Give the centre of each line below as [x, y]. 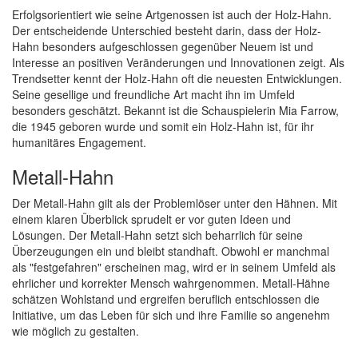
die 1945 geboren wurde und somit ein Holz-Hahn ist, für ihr [163, 126]
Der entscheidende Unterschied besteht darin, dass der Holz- [167, 30]
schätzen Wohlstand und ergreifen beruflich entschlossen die [166, 299]
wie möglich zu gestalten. [76, 331]
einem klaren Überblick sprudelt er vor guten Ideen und [151, 219]
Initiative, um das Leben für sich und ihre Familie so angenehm [171, 315]
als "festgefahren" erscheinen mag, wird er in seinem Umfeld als [174, 267]
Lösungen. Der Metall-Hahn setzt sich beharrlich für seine [157, 235]
